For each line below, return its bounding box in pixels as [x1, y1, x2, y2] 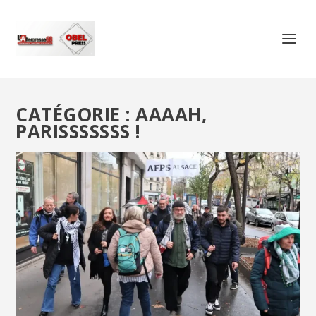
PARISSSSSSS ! [16, 119, 141, 144]
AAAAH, [135, 102, 207, 127]
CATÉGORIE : [16, 102, 136, 127]
